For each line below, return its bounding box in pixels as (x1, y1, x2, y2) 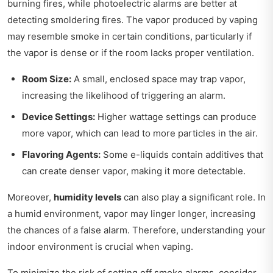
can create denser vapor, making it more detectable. (22, 165, 246, 177)
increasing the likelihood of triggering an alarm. (22, 90, 225, 102)
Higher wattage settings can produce (95, 111, 257, 123)
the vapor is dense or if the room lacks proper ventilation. (7, 47, 254, 59)
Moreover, (7, 191, 54, 204)
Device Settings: (22, 111, 95, 123)
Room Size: (22, 73, 71, 85)
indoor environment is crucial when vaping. (7, 241, 193, 253)
